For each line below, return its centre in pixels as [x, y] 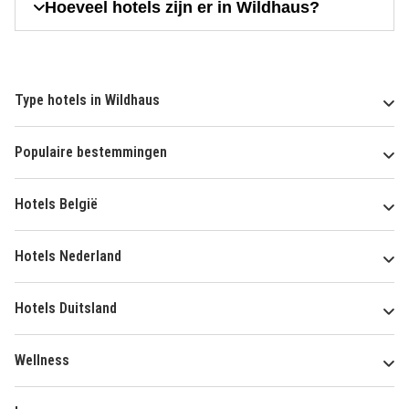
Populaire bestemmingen [91, 152]
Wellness [42, 361]
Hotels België [56, 204]
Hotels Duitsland [66, 309]
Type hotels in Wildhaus [87, 100]
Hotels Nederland [68, 257]
